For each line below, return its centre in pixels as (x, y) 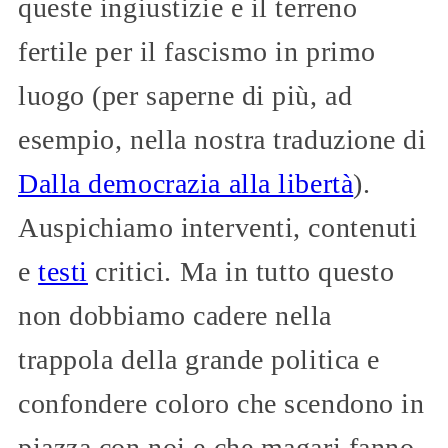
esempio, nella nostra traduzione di (222, 139)
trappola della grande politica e (199, 359)
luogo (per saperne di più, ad (185, 95)
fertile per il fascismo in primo (197, 51)
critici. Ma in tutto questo (241, 271)
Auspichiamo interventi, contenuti (218, 227)
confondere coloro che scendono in (221, 403)
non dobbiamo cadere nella (175, 315)
